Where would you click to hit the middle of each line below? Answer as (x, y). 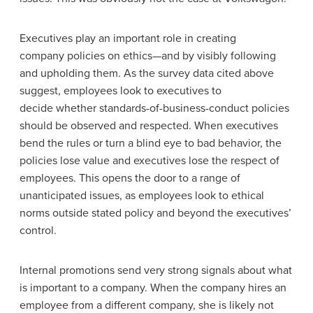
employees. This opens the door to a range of (130, 178)
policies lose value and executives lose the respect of (150, 160)
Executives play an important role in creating (128, 38)
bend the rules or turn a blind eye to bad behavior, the (151, 143)
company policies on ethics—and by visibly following (148, 56)
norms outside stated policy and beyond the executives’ (155, 213)
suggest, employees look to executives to (121, 90)
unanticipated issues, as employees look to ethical (142, 195)
